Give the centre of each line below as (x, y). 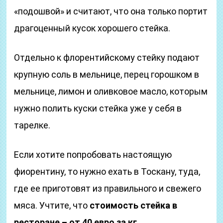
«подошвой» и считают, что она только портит (111, 11)
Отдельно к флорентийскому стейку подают (107, 57)
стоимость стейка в (134, 205)
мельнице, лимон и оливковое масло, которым (111, 91)
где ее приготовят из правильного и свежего (108, 188)
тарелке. (32, 125)
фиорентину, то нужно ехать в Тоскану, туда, (107, 171)
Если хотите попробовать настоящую (93, 155)
